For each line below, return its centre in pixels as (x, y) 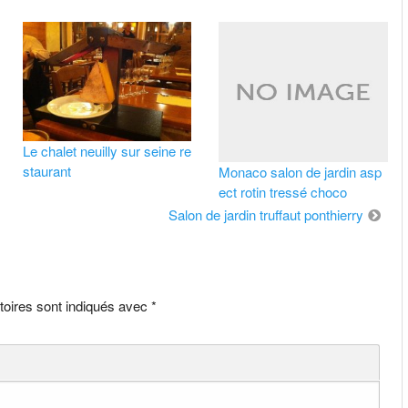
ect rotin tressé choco (283, 192)
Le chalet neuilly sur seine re (107, 151)
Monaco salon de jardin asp (301, 172)
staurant (46, 171)
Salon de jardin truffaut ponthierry (265, 215)
